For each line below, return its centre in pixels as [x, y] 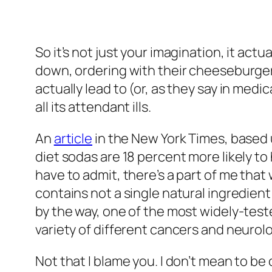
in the [112, 139]
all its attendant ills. [93, 107]
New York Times [178, 139]
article [73, 139]
